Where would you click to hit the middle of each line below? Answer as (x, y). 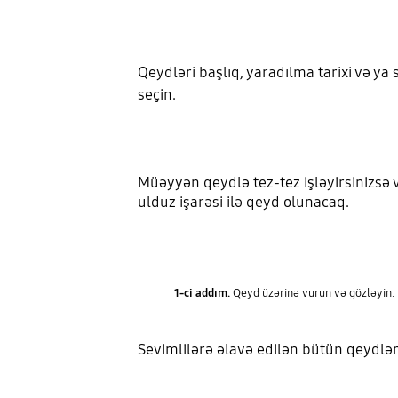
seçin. (156, 94)
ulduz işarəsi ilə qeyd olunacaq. (243, 203)
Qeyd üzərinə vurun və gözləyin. (312, 293)
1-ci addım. (202, 293)
